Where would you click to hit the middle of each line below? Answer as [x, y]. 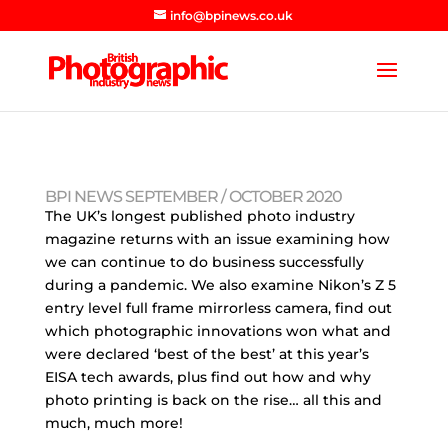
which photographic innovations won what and [217, 331]
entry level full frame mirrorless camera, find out [218, 308]
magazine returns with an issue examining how [217, 239]
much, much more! [113, 423]
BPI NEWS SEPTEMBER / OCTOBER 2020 [193, 196]
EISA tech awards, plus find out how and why [207, 377]
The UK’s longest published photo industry [199, 216]
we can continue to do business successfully [204, 262]
